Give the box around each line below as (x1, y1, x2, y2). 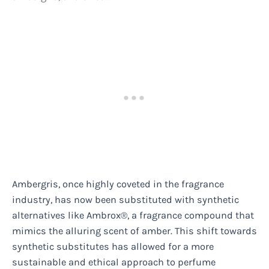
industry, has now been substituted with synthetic (12, 194, 239, 206)
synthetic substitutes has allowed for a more (12, 241, 214, 253)
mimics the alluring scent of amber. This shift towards (12, 225, 257, 237)
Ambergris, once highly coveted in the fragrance (12, 178, 224, 190)
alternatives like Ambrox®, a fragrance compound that (12, 210, 254, 222)
